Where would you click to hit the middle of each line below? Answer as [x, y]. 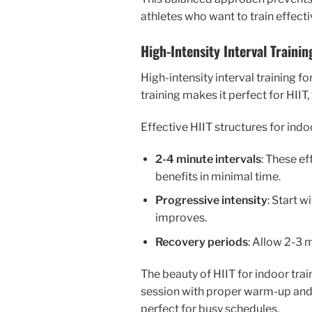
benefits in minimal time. [218, 176]
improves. [181, 218]
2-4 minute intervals [208, 159]
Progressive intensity [211, 201]
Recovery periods [201, 242]
